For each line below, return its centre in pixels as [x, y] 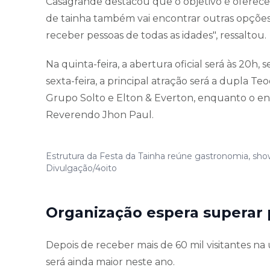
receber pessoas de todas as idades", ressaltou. [156, 35]
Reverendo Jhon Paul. [100, 115]
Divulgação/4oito [81, 168]
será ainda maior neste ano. [110, 262]
